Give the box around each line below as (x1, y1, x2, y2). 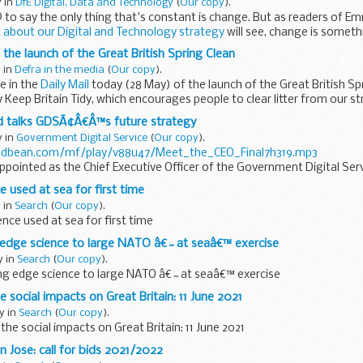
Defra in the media (15, 65, 105, 76)
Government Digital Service (16, 133, 147, 144)
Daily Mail (41, 79, 89, 92)
